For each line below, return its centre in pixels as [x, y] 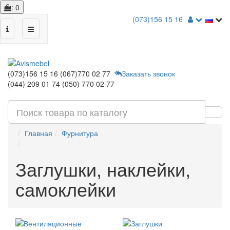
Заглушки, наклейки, [103, 169]
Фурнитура [80, 133]
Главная [39, 133]
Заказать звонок [148, 73]
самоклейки [66, 189]
